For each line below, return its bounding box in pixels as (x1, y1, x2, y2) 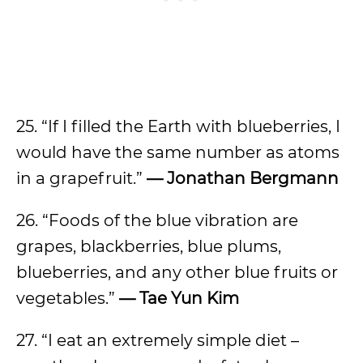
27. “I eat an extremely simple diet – (16, 331, 299, 350)
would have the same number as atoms (16, 143, 340, 162)
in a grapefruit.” (16, 169, 143, 188)
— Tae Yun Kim (119, 288, 239, 308)
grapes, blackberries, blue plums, (16, 237, 281, 256)
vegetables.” (16, 288, 119, 308)
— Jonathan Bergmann (143, 169, 339, 188)
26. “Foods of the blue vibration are (16, 211, 298, 230)
